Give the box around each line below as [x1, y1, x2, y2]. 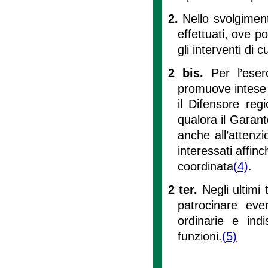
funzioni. [177, 229, 222, 243]
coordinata [177, 159, 233, 173]
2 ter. [168, 182, 202, 196]
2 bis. [168, 66, 211, 80]
